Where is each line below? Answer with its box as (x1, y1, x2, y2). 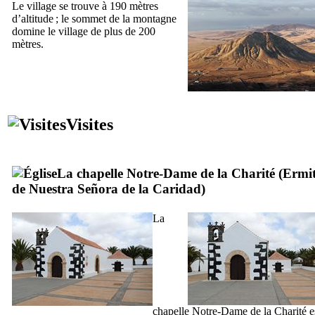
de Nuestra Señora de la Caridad (12, 181, 201, 196)
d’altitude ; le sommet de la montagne (12, 12, 176, 25)
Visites (66, 115, 113, 134)
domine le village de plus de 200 (12, 25, 155, 37)
